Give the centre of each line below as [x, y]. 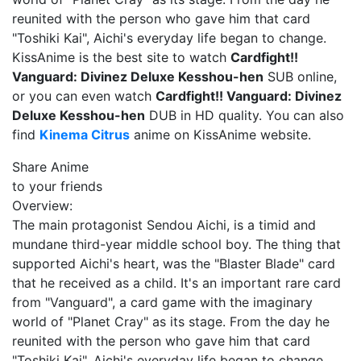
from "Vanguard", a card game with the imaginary [162, 302]
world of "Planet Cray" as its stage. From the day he [171, 322]
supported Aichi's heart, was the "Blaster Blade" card [174, 263]
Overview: [42, 205]
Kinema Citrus [85, 135]
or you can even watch [84, 96]
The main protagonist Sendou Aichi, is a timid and [164, 225]
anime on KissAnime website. [220, 135]
